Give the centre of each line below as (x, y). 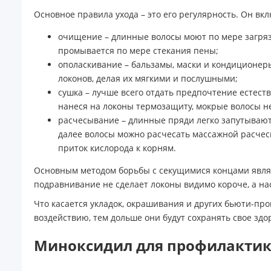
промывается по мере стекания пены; (138, 51)
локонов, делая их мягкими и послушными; (148, 79)
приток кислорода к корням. (117, 148)
